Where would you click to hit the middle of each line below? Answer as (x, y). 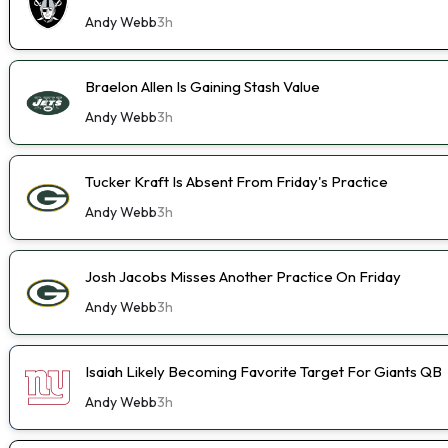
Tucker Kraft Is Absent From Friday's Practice (236, 181)
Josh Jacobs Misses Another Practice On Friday (243, 276)
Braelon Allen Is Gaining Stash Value (202, 86)
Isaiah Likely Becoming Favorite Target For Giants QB (263, 371)
